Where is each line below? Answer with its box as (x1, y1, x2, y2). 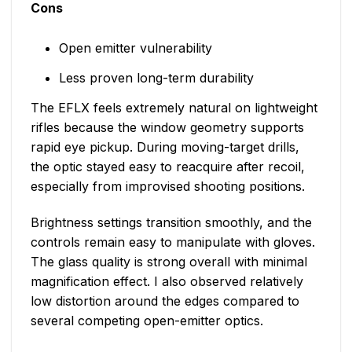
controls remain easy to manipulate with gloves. (31, 234, 315, 251)
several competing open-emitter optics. (31, 313, 263, 329)
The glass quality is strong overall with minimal (31, 254, 307, 270)
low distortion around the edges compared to (31, 293, 299, 310)
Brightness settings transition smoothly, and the (31, 214, 312, 231)
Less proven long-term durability (58, 70, 254, 86)
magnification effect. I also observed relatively (31, 273, 303, 290)
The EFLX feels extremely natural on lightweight (31, 100, 317, 116)
